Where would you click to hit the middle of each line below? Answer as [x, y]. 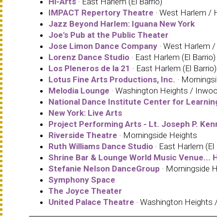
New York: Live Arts [85, 113]
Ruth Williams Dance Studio [101, 146]
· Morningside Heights [157, 135]
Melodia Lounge [79, 90]
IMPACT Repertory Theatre [101, 12]
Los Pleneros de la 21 [89, 68]
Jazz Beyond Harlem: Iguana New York [122, 23]
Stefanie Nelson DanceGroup [104, 168]
